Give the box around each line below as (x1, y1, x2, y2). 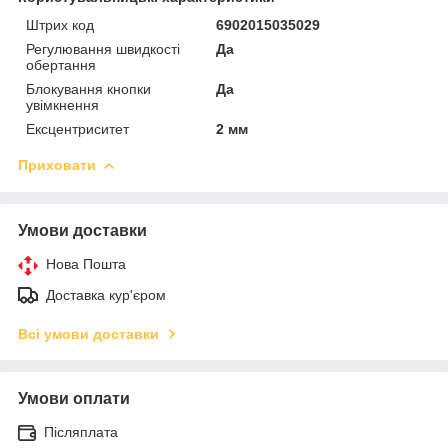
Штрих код (26, 16, 94, 33)
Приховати (18, 156, 96, 173)
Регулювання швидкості (26, 40, 180, 57)
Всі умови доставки (18, 325, 159, 342)
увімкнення (26, 96, 99, 113)
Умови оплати (18, 389, 130, 407)
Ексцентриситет (26, 120, 129, 137)
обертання (26, 56, 96, 73)
